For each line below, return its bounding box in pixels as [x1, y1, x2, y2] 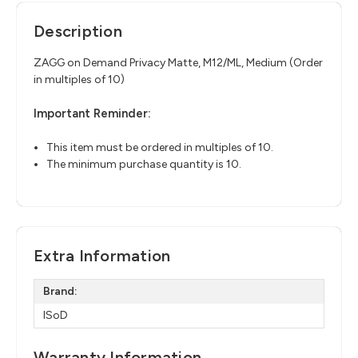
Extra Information [34, 245, 171, 265]
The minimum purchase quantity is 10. [46, 157, 242, 172]
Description [34, 22, 122, 42]
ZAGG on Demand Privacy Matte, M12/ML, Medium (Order [34, 56, 323, 70]
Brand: [42, 284, 78, 298]
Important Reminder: [34, 106, 151, 121]
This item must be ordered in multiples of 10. [46, 141, 274, 155]
